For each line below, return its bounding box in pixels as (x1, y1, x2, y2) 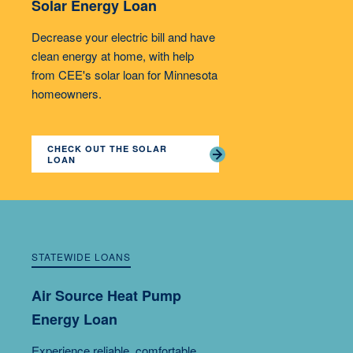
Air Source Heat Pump (32, 285, 181, 307)
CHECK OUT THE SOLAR (47, 143, 167, 155)
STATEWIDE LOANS (32, 250, 131, 264)
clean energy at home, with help (32, 47, 194, 65)
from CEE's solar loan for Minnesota (32, 66, 217, 84)
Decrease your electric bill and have (32, 28, 215, 46)
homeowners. (32, 85, 102, 102)
